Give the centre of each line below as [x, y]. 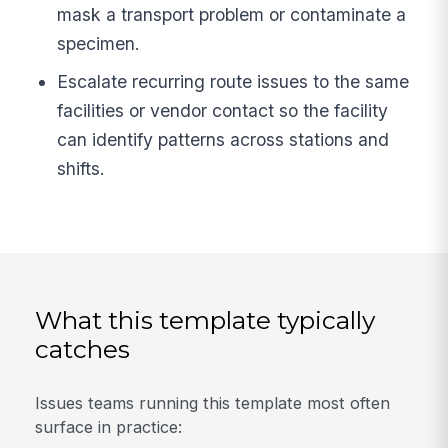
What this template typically [205, 320]
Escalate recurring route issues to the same [233, 82]
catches [83, 349]
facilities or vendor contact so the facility [223, 111]
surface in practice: [109, 426]
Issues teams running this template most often [213, 402]
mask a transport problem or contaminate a [232, 15]
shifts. [81, 169]
